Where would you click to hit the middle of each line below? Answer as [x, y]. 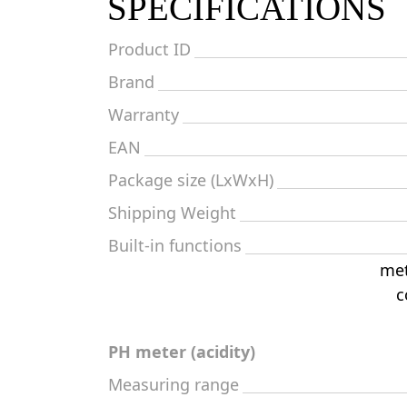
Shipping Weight [172, 213]
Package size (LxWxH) [191, 180]
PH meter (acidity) [182, 352]
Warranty [144, 114]
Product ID [149, 49]
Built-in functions [175, 245]
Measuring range [174, 384]
